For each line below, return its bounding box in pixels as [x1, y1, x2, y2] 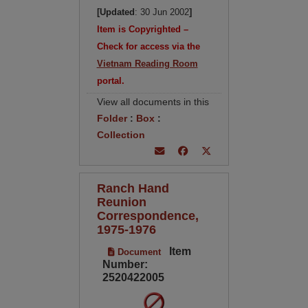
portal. [96, 76, 124, 86]
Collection [96, 129, 145, 140]
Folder [96, 113, 127, 124]
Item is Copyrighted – [96, 24, 188, 34]
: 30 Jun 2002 [134, 7, 189, 17]
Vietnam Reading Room [96, 58, 198, 69]
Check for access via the [96, 41, 200, 52]
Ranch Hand [96, 181, 169, 195]
